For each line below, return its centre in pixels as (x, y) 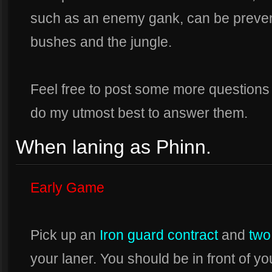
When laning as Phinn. (114, 147)
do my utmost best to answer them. (139, 113)
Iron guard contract (159, 235)
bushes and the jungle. (101, 42)
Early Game (67, 188)
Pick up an (65, 235)
